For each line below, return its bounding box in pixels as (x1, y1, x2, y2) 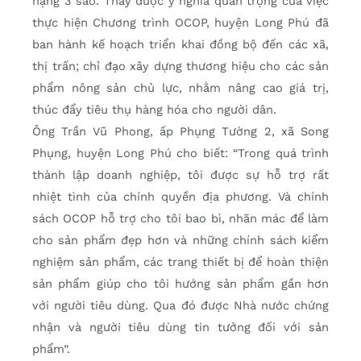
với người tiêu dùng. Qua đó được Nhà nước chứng (32, 298, 329, 313)
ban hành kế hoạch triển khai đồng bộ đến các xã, (32, 37, 329, 52)
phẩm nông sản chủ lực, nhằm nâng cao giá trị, (32, 81, 329, 96)
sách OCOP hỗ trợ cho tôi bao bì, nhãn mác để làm (32, 211, 329, 226)
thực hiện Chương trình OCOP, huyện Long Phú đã (32, 15, 329, 31)
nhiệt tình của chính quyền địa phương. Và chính (32, 189, 329, 205)
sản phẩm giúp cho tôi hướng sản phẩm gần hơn (32, 276, 329, 292)
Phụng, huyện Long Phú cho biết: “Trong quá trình (32, 146, 329, 161)
